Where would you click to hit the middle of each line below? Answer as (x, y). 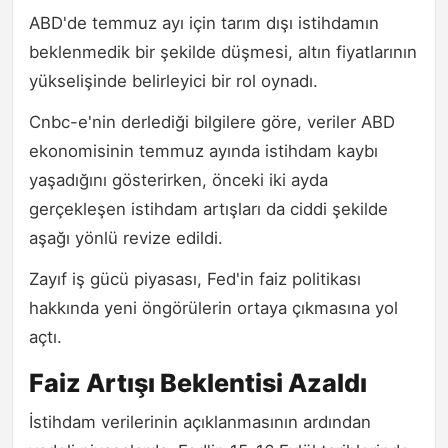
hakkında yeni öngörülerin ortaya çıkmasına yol (213, 307)
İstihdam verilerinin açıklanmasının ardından (200, 421)
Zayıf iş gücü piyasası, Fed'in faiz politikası (195, 278)
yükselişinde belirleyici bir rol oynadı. (173, 80)
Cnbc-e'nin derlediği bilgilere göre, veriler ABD (212, 121)
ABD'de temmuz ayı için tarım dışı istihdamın (204, 22)
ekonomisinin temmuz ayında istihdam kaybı (203, 150)
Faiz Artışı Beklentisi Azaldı (198, 382)
